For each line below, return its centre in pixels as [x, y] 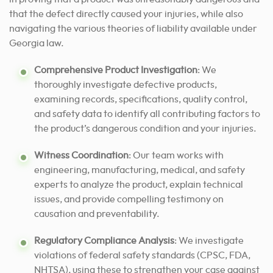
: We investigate [209, 240]
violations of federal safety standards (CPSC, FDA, [142, 255]
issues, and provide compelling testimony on [129, 199]
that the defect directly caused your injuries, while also [126, 14]
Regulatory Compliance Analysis [104, 240]
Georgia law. [37, 43]
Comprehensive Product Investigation [116, 70]
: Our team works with [176, 155]
